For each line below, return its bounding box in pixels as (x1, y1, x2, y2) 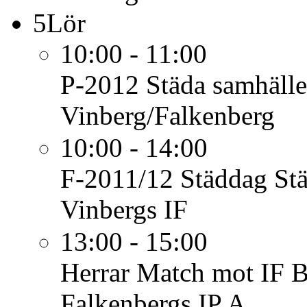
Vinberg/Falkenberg (60, 101, 275, 130)
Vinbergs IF (60, 195, 188, 224)
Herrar (60, 258, 130, 287)
